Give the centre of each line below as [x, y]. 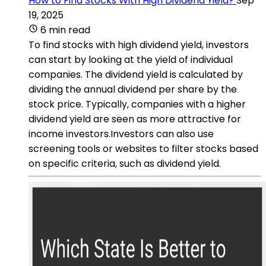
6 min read [65, 30]
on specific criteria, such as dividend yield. [125, 163]
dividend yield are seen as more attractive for [135, 119]
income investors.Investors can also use [121, 134]
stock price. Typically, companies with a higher [137, 104]
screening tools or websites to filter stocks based [143, 148]
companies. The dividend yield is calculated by [136, 74]
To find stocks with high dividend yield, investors [139, 45]
